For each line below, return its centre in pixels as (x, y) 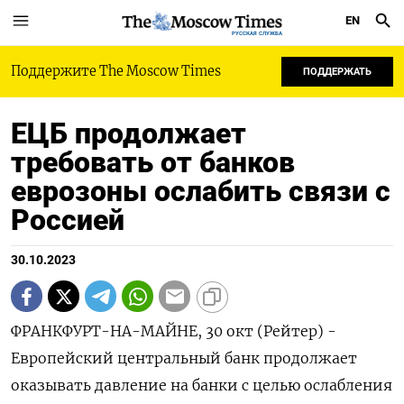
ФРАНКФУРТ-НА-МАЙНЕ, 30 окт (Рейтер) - (174, 331)
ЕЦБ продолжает (129, 133)
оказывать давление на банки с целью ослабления (202, 385)
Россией (68, 220)
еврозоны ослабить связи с (201, 191)
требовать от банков (153, 162)
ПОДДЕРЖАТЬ (337, 72)
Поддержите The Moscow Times (116, 71)
